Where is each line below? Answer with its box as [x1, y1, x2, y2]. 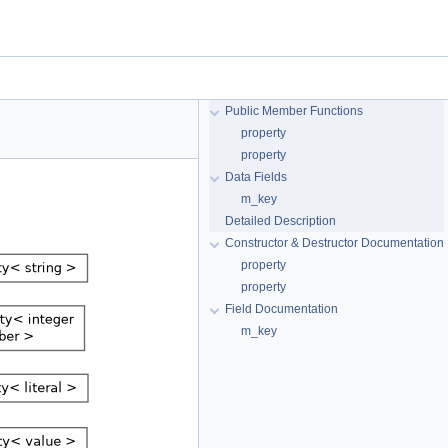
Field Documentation [225, 302, 338, 316]
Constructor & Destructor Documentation [225, 236, 444, 250]
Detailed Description [225, 214, 336, 228]
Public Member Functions [225, 104, 363, 118]
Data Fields [225, 170, 287, 184]
